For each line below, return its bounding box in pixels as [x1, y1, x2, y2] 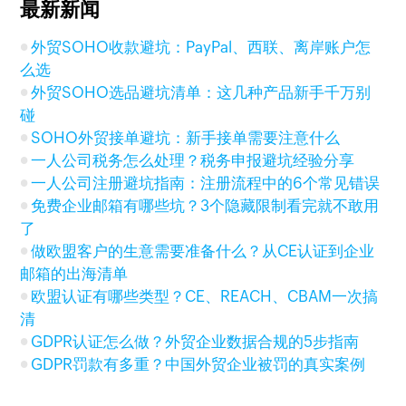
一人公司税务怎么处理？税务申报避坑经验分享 [31, 151, 355, 169]
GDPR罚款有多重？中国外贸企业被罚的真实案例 [31, 355, 366, 373]
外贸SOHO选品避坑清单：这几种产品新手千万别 [31, 83, 372, 101]
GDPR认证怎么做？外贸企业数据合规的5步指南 [31, 333, 360, 351]
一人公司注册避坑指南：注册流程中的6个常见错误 [31, 174, 381, 192]
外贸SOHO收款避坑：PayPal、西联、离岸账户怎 [31, 38, 372, 56]
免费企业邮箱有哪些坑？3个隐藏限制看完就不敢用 [31, 197, 380, 215]
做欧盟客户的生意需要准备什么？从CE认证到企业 [31, 242, 375, 260]
